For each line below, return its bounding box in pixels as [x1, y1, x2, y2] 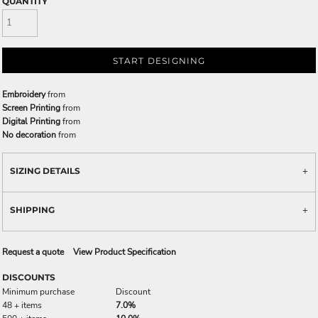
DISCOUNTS [2, 271, 55, 283]
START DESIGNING [112, 55, 206, 66]
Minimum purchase [2, 285, 75, 297]
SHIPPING [10, 204, 55, 215]
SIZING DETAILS [10, 165, 80, 176]
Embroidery [2, 88, 45, 100]
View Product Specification [73, 246, 176, 258]
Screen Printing [2, 102, 60, 114]
